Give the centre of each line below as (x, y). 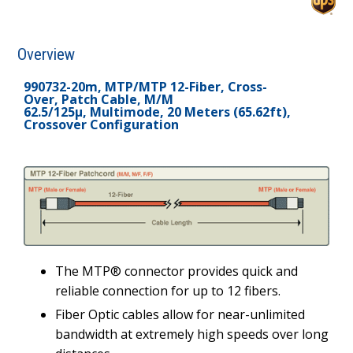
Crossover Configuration (101, 125)
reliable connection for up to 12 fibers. (168, 290)
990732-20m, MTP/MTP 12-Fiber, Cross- (145, 87)
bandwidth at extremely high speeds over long (192, 334)
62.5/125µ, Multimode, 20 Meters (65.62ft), (157, 112)
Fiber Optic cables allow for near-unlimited (180, 314)
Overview (46, 55)
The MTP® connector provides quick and (176, 271)
